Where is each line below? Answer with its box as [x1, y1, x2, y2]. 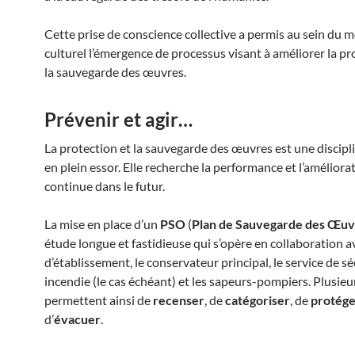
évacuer [54, 311, 101, 326]
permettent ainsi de [44, 292, 153, 307]
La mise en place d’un [44, 216, 160, 231]
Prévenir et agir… [44, 108, 193, 131]
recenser [153, 292, 204, 307]
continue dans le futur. [44, 178, 167, 193]
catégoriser [225, 292, 290, 307]
